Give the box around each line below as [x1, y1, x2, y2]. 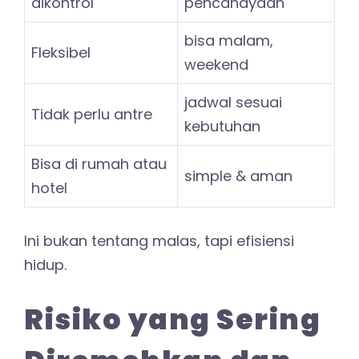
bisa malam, [184, 30, 273, 50]
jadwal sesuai [184, 91, 282, 112]
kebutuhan [184, 115, 260, 136]
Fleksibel [31, 42, 91, 63]
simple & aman [184, 165, 292, 186]
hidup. [24, 254, 67, 275]
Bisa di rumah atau [31, 153, 167, 174]
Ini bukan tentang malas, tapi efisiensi [24, 230, 294, 251]
